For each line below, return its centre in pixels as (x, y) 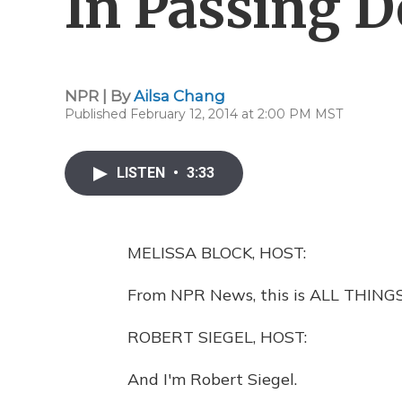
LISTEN (143, 173)
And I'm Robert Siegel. (212, 379)
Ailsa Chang (179, 96)
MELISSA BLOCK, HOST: (217, 253)
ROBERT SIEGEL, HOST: (217, 337)
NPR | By (99, 96)
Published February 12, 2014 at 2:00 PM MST (204, 114)
